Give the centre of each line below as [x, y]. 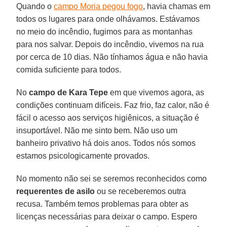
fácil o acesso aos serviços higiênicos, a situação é [108, 118]
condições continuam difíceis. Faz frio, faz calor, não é [113, 105]
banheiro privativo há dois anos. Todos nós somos [106, 143]
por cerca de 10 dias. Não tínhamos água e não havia [112, 57]
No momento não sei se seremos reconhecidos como [112, 178]
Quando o [35, 6]
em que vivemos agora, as [156, 92]
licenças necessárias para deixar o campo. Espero [107, 216]
